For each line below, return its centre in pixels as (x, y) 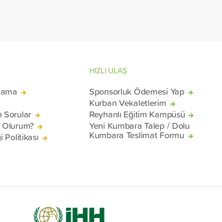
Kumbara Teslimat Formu (137, 135)
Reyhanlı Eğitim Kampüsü (137, 114)
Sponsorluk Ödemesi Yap (137, 91)
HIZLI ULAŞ (108, 70)
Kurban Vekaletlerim (128, 102)
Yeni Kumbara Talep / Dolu (139, 125)
